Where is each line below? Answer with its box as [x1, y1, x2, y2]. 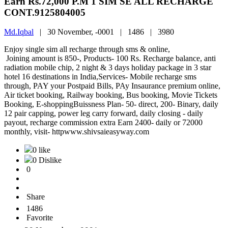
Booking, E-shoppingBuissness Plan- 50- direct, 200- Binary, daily [4, 100, 218, 109]
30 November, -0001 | [47, 27, 128, 37]
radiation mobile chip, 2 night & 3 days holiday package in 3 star [4, 63, 211, 72]
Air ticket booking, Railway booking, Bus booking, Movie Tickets [4, 91, 217, 100]
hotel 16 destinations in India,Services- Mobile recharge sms [4, 72, 196, 81]
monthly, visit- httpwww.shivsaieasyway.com [4, 127, 151, 136]
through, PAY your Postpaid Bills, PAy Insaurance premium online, [4, 81, 220, 91]
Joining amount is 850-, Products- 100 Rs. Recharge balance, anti [4, 54, 216, 63]
